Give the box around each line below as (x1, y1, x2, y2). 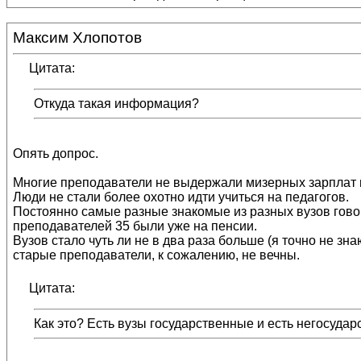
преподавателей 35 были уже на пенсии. (13, 219, 257, 233)
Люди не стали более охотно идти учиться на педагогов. (13, 190, 349, 204)
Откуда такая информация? (34, 97, 199, 110)
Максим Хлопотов (13, 29, 142, 46)
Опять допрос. (13, 147, 98, 160)
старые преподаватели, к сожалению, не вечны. (13, 248, 300, 262)
